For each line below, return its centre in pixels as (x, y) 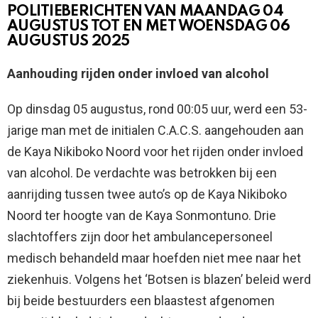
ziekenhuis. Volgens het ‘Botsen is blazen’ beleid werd (159, 280)
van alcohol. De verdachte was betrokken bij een (142, 173)
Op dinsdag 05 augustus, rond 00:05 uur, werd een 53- (157, 109)
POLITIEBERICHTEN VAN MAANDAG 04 (146, 12)
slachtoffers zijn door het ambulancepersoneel (140, 237)
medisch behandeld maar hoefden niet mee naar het (154, 258)
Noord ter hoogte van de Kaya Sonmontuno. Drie (142, 216)
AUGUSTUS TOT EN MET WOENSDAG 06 (149, 27)
